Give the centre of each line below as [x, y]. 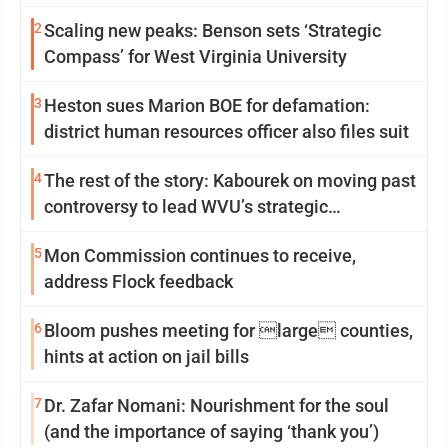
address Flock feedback [138, 281]
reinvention [89, 232]
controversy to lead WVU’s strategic [186, 206]
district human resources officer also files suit [226, 131]
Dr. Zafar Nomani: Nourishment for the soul [216, 405]
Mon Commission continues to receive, [200, 255]
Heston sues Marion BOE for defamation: [207, 105]
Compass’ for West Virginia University [195, 56]
